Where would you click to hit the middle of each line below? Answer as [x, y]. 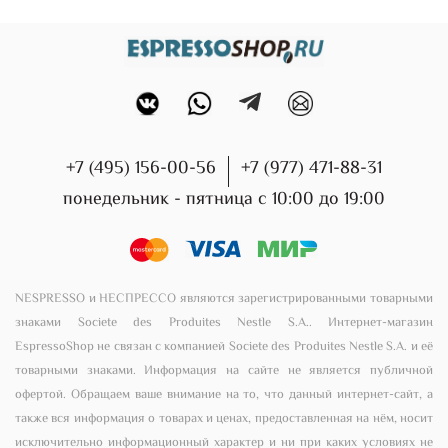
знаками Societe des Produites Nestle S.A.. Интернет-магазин [224, 322]
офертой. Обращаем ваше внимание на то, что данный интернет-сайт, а [224, 394]
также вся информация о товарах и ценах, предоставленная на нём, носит [224, 418]
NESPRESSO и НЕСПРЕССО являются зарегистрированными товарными [224, 298]
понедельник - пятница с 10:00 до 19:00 [224, 200]
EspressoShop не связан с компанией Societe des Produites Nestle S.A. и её [224, 346]
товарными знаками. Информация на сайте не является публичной [224, 370]
